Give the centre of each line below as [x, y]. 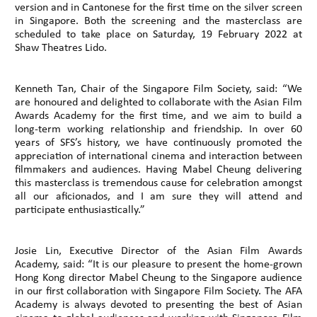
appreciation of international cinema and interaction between [158, 156]
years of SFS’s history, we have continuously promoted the [158, 143]
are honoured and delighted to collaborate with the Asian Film [158, 102]
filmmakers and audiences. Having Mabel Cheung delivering [158, 169]
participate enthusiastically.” [80, 210]
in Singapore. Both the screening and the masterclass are [158, 21]
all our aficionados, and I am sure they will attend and [158, 196]
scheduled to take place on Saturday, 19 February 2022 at [158, 34]
